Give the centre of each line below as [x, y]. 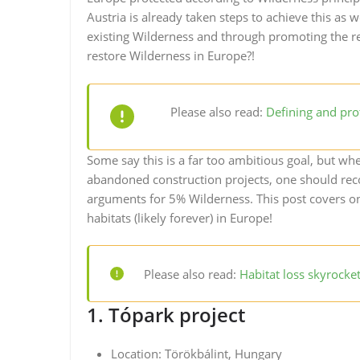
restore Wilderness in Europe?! [171, 55]
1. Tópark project [166, 315]
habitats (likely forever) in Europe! [180, 217]
